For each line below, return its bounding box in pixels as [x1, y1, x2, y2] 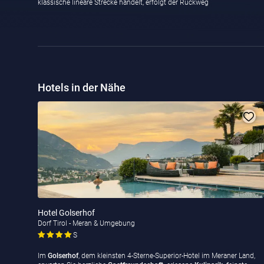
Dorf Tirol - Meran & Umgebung [38, 219, 135, 228]
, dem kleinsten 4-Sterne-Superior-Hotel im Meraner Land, [78, 252, 255, 260]
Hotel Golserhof [38, 208, 95, 218]
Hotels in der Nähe [38, 82, 126, 94]
